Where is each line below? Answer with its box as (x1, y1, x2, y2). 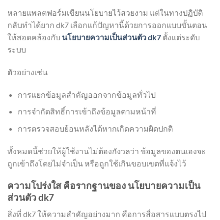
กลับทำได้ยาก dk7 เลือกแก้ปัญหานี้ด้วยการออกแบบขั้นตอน (7, 20, 207, 30)
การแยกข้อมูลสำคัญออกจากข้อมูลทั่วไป (17, 89, 156, 99)
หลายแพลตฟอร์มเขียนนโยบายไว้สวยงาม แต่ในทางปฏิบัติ (7, 8, 203, 18)
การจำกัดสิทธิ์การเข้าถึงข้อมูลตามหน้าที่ (17, 107, 156, 116)
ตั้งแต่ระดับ (161, 32, 200, 42)
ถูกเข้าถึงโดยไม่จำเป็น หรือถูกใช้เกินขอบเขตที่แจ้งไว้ (7, 158, 186, 168)
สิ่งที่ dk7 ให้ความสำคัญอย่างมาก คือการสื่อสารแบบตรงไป (7, 209, 206, 219)
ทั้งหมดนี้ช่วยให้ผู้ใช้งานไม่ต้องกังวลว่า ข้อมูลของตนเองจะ (7, 146, 206, 156)
